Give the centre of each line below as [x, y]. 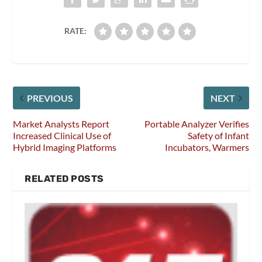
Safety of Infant [218, 135]
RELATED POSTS [64, 178]
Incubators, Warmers [207, 147]
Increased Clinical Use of [62, 135]
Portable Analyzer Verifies [196, 123]
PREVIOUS [50, 98]
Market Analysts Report [61, 123]
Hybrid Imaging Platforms [65, 147]
